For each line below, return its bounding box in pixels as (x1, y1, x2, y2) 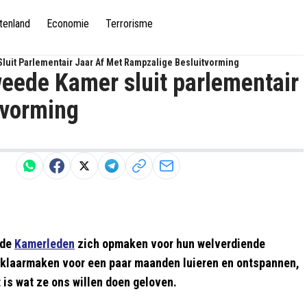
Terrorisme (106, 16, 153, 30)
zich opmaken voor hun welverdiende (75, 236, 265, 251)
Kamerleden (14, 236, 75, 251)
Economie (47, 16, 89, 30)
